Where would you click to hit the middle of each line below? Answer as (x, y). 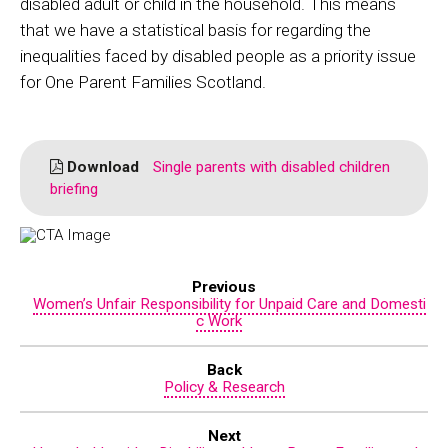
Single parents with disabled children (269, 167)
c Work (219, 320)
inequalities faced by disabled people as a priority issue (218, 56)
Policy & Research (224, 387)
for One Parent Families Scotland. (143, 82)
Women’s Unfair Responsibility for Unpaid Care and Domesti (229, 303)
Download (101, 167)
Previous (224, 286)
